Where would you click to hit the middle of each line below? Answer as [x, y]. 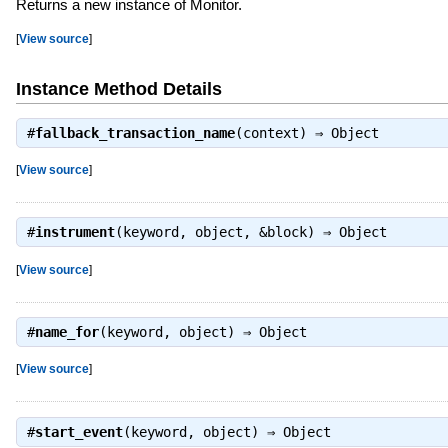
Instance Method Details [118, 88]
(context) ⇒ [282, 132]
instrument [74, 232]
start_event [78, 431]
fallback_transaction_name [134, 132]
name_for [66, 332]
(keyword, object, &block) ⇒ [226, 232]
